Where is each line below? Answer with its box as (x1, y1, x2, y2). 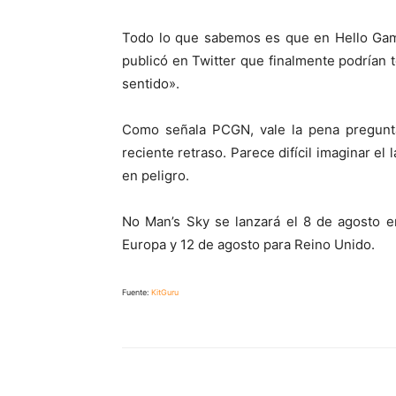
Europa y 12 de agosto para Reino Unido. (122, 235, 375, 253)
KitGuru (151, 286, 179, 297)
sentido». (122, 74, 179, 92)
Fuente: (122, 286, 151, 297)
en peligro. (122, 166, 189, 184)
